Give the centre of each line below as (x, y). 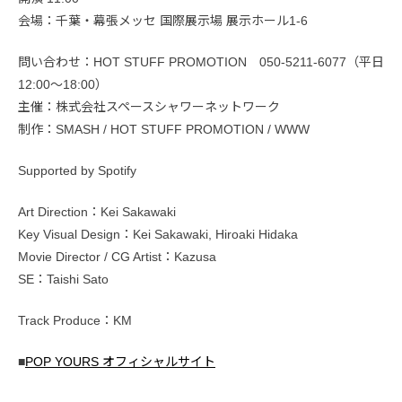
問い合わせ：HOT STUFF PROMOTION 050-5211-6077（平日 (201, 62)
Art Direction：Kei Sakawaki (97, 212)
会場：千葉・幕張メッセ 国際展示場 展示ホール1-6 (163, 21)
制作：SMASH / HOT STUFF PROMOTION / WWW (164, 130)
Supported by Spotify (77, 171)
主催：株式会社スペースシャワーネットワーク (149, 107)
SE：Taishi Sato (63, 280)
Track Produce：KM (75, 321)
